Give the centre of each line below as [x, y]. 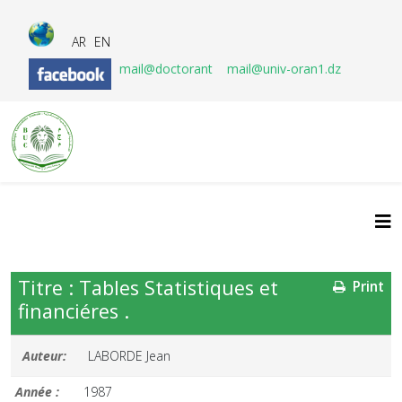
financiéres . [74, 311]
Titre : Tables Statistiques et [148, 288]
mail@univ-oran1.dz [284, 69]
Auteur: [44, 356]
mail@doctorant [168, 69]
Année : [37, 392]
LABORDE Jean [130, 356]
